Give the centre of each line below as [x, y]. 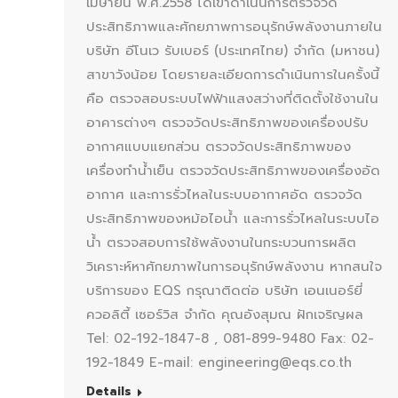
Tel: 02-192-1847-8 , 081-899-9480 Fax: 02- [230, 338]
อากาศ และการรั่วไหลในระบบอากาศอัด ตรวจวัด [224, 194]
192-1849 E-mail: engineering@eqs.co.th [219, 362]
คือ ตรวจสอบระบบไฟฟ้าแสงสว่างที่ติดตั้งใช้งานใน [232, 98]
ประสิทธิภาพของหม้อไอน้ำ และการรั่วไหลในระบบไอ [233, 218]
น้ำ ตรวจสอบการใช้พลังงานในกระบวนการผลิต [221, 242]
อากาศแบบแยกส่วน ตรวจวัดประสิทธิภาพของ [219, 146]
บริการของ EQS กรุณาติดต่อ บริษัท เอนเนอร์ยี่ [224, 290]
